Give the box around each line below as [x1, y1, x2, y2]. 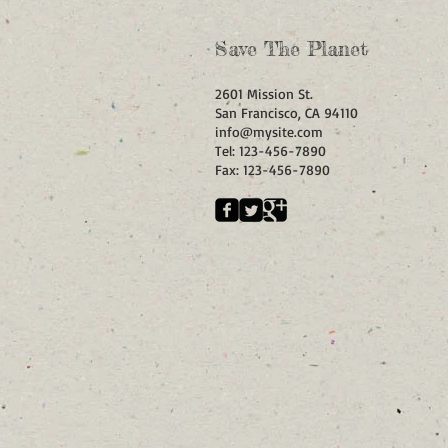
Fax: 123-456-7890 [215, 161, 330, 178]
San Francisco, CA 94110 [215, 104, 358, 121]
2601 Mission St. [215, 85, 313, 102]
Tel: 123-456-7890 [215, 142, 326, 159]
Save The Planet [215, 36, 368, 61]
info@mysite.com [215, 123, 323, 140]
